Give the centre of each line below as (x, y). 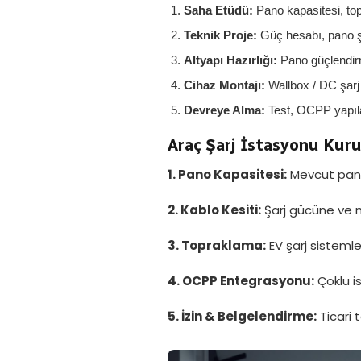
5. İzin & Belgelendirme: (242, 316)
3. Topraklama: (217, 245)
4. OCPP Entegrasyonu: (241, 281)
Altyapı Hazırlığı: (230, 60)
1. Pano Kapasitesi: (227, 174)
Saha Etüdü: (218, 10)
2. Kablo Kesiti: (214, 210)
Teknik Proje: (220, 35)
